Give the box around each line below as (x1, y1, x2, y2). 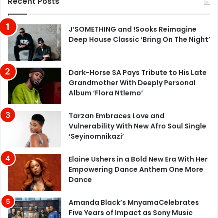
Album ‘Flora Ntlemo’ (69, 88, 143, 98)
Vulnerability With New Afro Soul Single (69, 121, 206, 131)
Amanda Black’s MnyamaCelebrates (69, 198, 199, 208)
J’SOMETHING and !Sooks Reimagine (69, 24, 197, 35)
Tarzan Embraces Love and (69, 111, 164, 121)
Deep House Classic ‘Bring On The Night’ (69, 35, 210, 45)
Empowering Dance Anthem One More (69, 164, 203, 175)
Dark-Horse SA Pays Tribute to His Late (69, 68, 207, 78)
